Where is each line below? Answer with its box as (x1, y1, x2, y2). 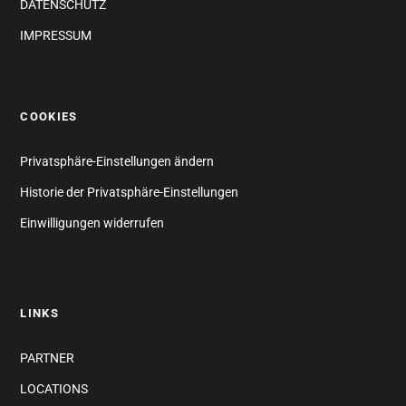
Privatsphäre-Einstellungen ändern (20, 154, 215, 169)
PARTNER (20, 351, 75, 366)
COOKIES (20, 110, 78, 124)
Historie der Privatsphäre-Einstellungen (20, 185, 239, 200)
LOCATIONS (20, 382, 89, 397)
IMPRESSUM (20, 28, 92, 43)
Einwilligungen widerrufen (20, 216, 165, 231)
